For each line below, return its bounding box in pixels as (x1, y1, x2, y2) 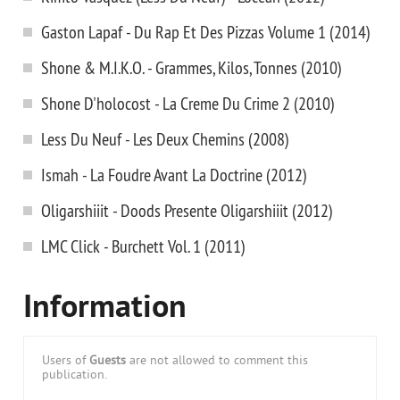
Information (23, 288, 187, 329)
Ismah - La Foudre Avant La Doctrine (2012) (41, 163, 307, 186)
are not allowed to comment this (126, 354, 308, 369)
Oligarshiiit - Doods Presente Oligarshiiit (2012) (41, 199, 333, 221)
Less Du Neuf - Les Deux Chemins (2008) (41, 128, 289, 150)
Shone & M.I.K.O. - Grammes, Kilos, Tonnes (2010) (41, 56, 342, 79)
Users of (42, 354, 89, 369)
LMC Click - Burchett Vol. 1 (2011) (41, 235, 246, 257)
